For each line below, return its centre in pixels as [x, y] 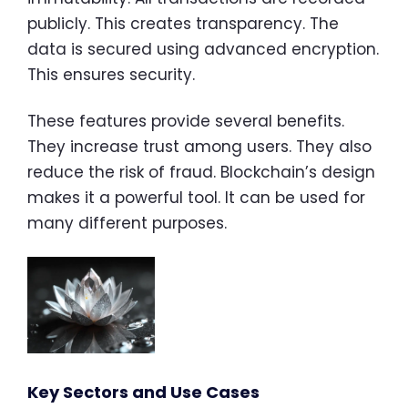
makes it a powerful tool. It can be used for [196, 198]
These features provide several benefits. [186, 122]
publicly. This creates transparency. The [183, 24]
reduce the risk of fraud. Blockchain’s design [201, 173]
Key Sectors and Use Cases [143, 393]
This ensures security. [111, 75]
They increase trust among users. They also [199, 147]
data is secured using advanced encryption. [203, 50]
